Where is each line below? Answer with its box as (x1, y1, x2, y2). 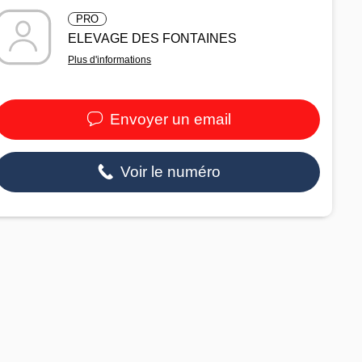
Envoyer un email (106, 110, 231, 128)
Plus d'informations (68, 53, 152, 65)
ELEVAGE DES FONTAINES (68, 31, 238, 45)
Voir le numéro (116, 162, 221, 180)
